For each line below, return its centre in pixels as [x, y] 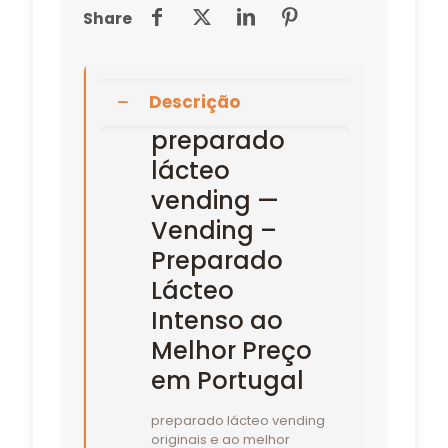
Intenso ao [216, 320]
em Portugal [227, 380]
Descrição [194, 101]
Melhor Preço [231, 350]
